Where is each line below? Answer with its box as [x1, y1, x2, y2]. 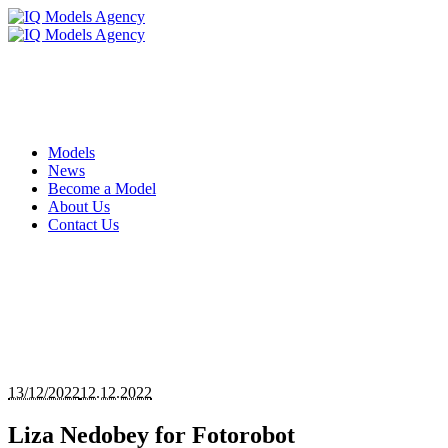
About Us [48, 198, 110, 215]
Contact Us [48, 216, 119, 233]
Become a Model [48, 180, 156, 197]
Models [48, 144, 95, 161]
